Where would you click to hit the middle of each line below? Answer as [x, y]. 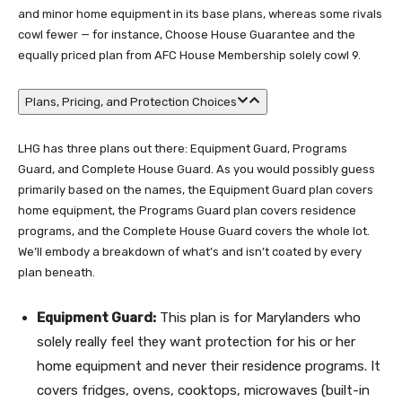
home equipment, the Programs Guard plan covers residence [187, 210]
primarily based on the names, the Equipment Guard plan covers [196, 190]
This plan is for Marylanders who [258, 318]
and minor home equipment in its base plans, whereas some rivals [200, 14]
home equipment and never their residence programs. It [209, 366]
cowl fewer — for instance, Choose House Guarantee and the [187, 35]
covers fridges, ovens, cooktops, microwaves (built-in [203, 390]
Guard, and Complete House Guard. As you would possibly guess [197, 169]
